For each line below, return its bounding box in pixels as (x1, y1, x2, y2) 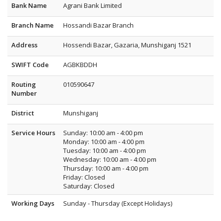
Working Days (11, 199, 54, 208)
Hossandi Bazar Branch (63, 21, 134, 30)
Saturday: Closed (63, 182, 114, 190)
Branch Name (11, 21, 54, 30)
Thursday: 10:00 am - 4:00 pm (63, 164, 148, 173)
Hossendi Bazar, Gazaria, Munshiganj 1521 (63, 40, 191, 49)
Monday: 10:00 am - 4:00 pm (63, 137, 145, 146)
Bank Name (11, 1, 47, 10)
